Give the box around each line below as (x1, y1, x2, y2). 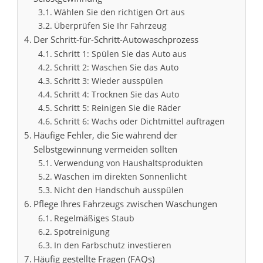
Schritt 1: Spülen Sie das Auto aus (53, 48, 187, 59)
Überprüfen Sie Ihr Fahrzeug (53, 19, 167, 31)
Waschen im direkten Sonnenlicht (53, 170, 187, 182)
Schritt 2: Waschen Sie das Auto (53, 61, 178, 73)
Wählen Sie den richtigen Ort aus (53, 6, 185, 18)
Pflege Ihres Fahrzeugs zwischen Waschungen (33, 197, 218, 210)
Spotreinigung (53, 225, 110, 237)
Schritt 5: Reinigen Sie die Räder (53, 102, 181, 113)
